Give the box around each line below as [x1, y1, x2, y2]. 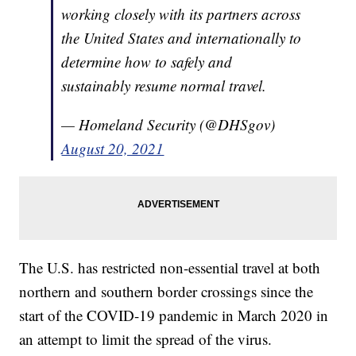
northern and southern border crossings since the [19, 281, 314, 302]
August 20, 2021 [61, 138, 164, 159]
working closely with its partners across [61, 4, 301, 25]
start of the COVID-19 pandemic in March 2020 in [19, 305, 329, 326]
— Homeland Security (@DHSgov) [61, 114, 276, 135]
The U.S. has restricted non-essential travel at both [19, 257, 321, 278]
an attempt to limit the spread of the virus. [19, 329, 273, 350]
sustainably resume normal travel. [61, 75, 267, 96]
